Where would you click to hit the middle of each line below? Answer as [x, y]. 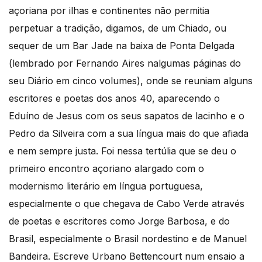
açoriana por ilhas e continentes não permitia [109, 10]
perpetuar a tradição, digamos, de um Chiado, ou [118, 28]
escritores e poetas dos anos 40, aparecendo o [114, 98]
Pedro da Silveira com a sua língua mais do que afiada [129, 133]
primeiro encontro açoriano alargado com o [106, 168]
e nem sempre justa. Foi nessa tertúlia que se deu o [123, 151]
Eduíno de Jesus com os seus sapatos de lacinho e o [127, 116]
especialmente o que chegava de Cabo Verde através [127, 203]
